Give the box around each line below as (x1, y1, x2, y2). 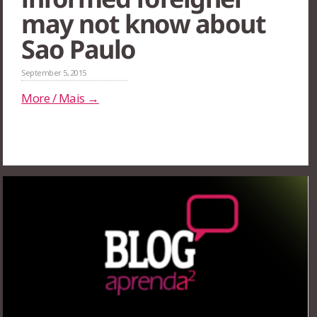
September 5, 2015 (21, 67, 86, 79)
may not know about (21, 6, 266, 42)
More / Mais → (21, 90, 99, 107)
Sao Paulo (21, 32, 136, 67)
